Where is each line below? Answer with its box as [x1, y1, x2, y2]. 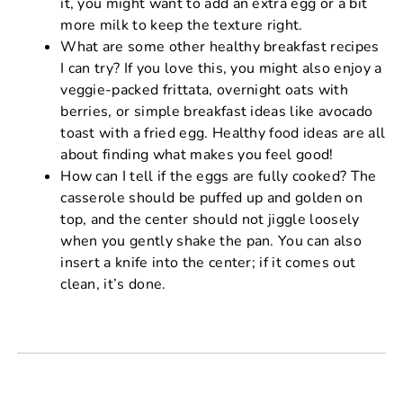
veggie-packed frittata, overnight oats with [60, 79, 348, 100]
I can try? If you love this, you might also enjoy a [60, 58, 382, 78]
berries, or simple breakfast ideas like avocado [60, 101, 373, 121]
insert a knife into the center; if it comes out [60, 252, 356, 273]
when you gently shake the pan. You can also [60, 230, 362, 251]
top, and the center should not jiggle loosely [60, 209, 360, 229]
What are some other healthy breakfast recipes [60, 36, 380, 57]
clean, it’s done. [60, 273, 166, 294]
